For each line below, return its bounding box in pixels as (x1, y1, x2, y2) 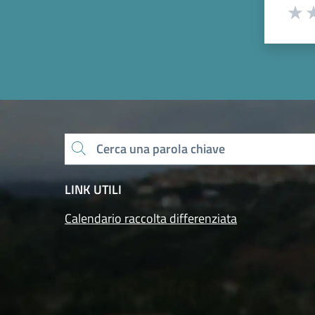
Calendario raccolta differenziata (65, 208, 237, 228)
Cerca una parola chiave (70, 148, 79, 165)
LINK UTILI (65, 179, 122, 199)
